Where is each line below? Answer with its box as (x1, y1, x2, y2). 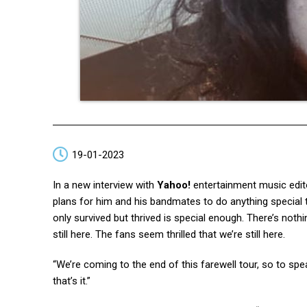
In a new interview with (53, 179, 157, 191)
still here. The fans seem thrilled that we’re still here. (53, 228, 285, 241)
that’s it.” (53, 275, 90, 287)
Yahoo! (157, 179, 191, 191)
